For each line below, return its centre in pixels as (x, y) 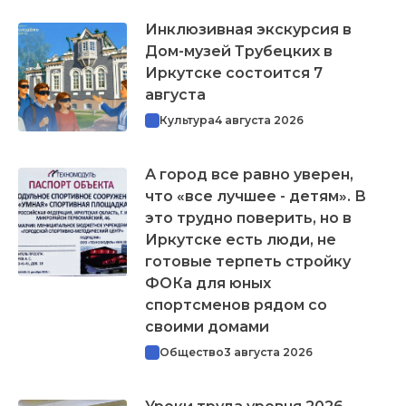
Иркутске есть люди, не (241, 239)
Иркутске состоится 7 (234, 72)
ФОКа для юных (208, 283)
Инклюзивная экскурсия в (248, 29)
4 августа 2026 (259, 120)
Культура (187, 120)
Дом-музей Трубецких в (239, 51)
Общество (192, 352)
